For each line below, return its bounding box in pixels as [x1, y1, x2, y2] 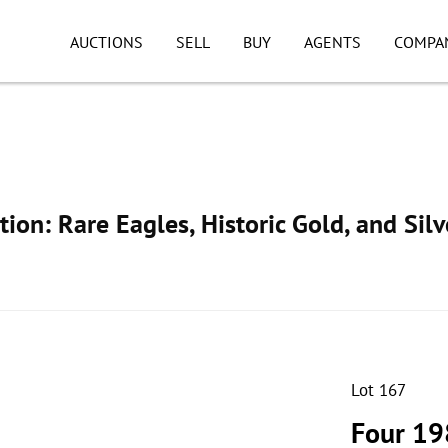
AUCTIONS [70, 32, 143, 52]
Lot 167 [351, 379, 406, 401]
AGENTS [303, 32, 361, 52]
